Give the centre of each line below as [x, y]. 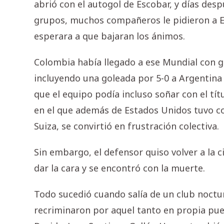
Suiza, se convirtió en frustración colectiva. [126, 126]
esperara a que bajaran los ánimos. [109, 36]
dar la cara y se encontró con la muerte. [119, 168]
